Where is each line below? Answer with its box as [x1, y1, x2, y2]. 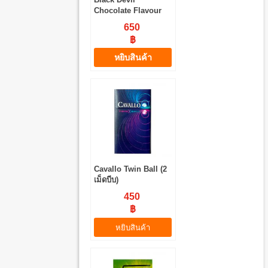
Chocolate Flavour [94, 5, 162, 15]
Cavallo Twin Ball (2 [94, 165, 167, 174]
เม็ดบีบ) [94, 175, 119, 185]
